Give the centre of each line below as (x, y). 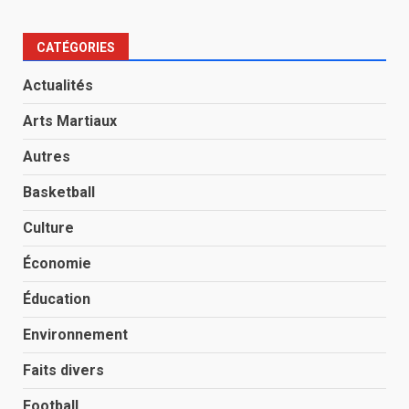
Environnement (75, 334)
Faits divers (63, 370)
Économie (57, 263)
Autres (47, 156)
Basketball (59, 192)
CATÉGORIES (76, 47)
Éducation (57, 299)
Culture (48, 227)
